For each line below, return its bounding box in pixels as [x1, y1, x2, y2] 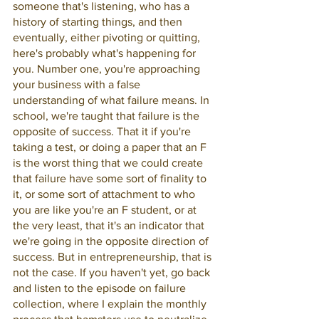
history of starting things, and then [13, 16, 185, 28]
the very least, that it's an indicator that [13, 219, 207, 231]
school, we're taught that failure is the [13, 110, 202, 122]
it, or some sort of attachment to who [13, 188, 198, 200]
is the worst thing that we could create [13, 157, 206, 169]
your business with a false [13, 78, 143, 90]
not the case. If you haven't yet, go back [13, 266, 213, 278]
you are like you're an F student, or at [13, 204, 199, 216]
